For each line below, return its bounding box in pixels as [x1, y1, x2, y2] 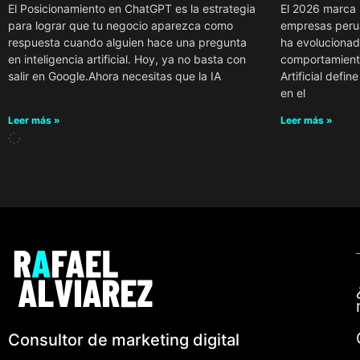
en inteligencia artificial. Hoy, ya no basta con [8, 51, 246, 66]
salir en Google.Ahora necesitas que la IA [8, 68, 221, 83]
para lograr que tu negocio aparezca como [8, 18, 233, 32]
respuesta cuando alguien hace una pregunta [8, 35, 247, 49]
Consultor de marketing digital [8, 329, 239, 350]
